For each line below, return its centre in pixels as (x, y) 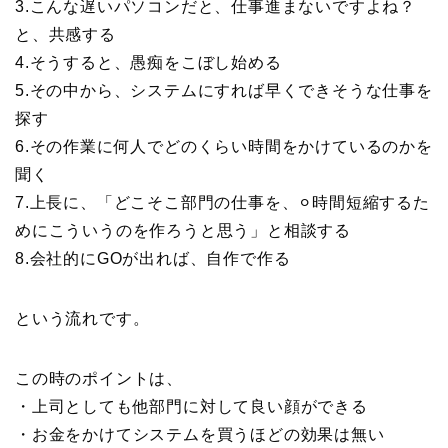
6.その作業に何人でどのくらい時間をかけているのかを (224, 146)
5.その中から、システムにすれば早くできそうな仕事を (224, 90)
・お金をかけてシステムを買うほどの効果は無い (200, 434)
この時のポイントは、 (99, 378)
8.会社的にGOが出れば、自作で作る (153, 258)
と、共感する (65, 34)
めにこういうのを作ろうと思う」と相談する (183, 230)
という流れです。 (82, 318)
